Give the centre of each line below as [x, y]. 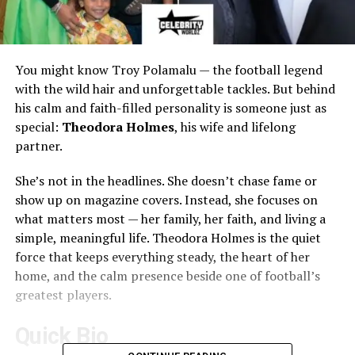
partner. [38, 146]
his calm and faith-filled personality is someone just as [170, 108]
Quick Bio [61, 336]
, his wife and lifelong [235, 127]
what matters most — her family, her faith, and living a [170, 219]
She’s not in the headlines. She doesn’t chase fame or [166, 181]
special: [38, 127]
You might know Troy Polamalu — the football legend [168, 70]
